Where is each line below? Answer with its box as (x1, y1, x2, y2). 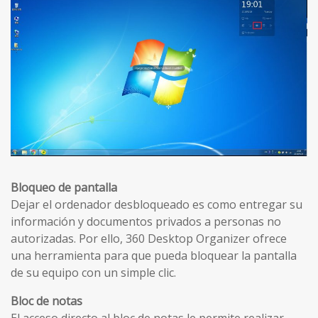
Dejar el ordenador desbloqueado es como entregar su (11, 196, 302, 212)
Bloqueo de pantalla (11, 179, 117, 195)
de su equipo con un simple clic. (11, 264, 176, 280)
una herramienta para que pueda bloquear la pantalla (11, 247, 297, 263)
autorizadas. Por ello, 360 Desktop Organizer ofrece (11, 230, 287, 246)
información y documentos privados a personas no (11, 213, 281, 229)
